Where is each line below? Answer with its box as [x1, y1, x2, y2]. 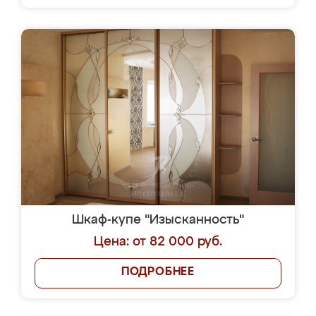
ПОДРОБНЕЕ [121, 267, 195, 278]
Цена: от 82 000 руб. [94, 236, 222, 248]
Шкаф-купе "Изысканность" [72, 214, 244, 226]
